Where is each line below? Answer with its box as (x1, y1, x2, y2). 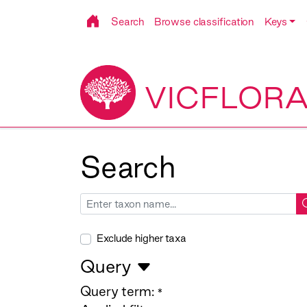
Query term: (80, 284, 154, 299)
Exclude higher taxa (97, 232, 186, 245)
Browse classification (154, 16, 254, 27)
